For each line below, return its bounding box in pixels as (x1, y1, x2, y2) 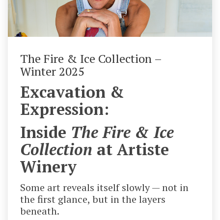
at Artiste (92, 139, 169, 160)
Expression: (20, 98, 109, 119)
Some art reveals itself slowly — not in (20, 181, 189, 194)
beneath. (20, 204, 59, 218)
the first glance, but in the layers (20, 192, 165, 206)
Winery (20, 156, 77, 177)
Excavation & (20, 81, 124, 102)
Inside (20, 122, 71, 143)
